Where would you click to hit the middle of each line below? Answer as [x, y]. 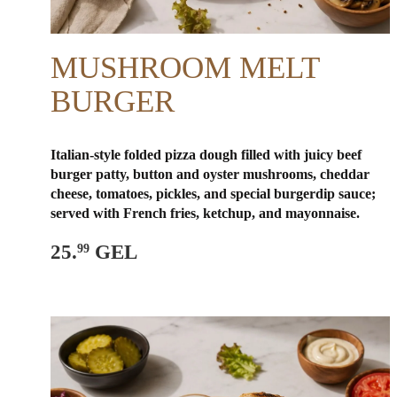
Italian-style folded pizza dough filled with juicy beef [206, 154]
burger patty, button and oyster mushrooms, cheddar [210, 174]
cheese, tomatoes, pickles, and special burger [183, 193]
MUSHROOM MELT [185, 67]
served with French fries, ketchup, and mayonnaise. [205, 213]
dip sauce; [346, 193]
